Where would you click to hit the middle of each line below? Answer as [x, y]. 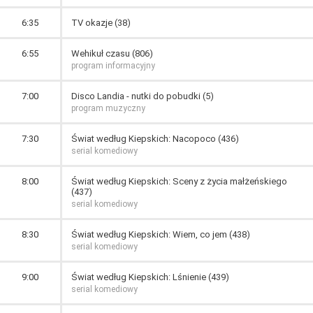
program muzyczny [108, 108]
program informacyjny [113, 66]
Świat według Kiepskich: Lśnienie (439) [150, 277]
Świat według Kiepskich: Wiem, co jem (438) [161, 234]
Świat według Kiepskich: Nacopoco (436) [155, 139]
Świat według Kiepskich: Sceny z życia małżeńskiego [179, 181]
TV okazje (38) [101, 23]
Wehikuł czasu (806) [112, 53]
